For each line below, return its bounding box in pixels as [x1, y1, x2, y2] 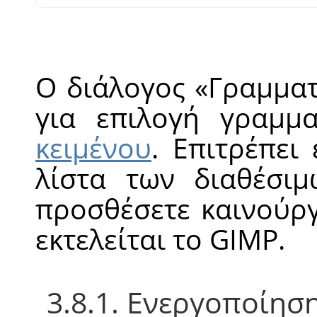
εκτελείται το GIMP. [35, 219, 285, 258]
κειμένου [35, 128, 151, 166]
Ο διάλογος [35, 67, 195, 105]
